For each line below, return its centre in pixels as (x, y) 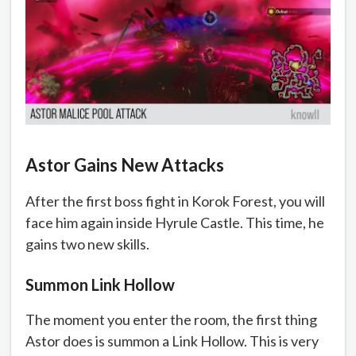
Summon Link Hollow (100, 285)
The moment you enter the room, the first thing (171, 320)
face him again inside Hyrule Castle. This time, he (175, 223)
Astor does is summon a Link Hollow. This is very (172, 341)
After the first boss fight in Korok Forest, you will (175, 201)
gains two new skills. (89, 244)
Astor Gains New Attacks (125, 165)
